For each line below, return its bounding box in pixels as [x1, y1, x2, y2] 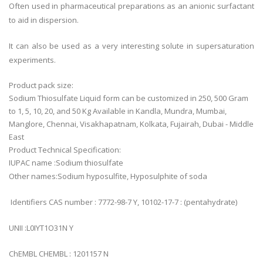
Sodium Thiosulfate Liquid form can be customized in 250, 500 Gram [9, 93, 248, 104]
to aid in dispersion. [9, 15, 79, 26]
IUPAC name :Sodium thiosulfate [9, 157, 123, 168]
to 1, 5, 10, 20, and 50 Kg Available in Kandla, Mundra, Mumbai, [9, 106, 227, 117]
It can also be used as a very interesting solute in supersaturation [9, 41, 254, 52]
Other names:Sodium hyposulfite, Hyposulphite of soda [9, 171, 207, 182]
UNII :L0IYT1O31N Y [9, 222, 73, 234]
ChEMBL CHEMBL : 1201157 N [9, 248, 109, 259]
